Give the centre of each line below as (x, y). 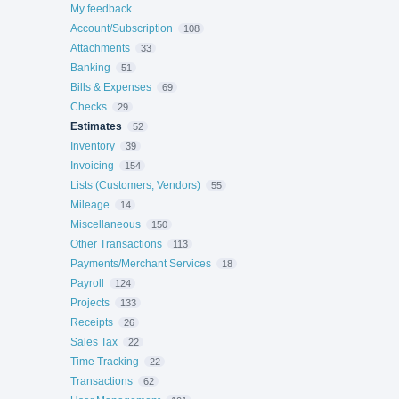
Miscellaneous (106, 224)
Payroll (87, 283)
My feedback (101, 8)
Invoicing (92, 165)
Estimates (96, 126)
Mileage (90, 204)
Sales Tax (94, 342)
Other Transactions (116, 244)
